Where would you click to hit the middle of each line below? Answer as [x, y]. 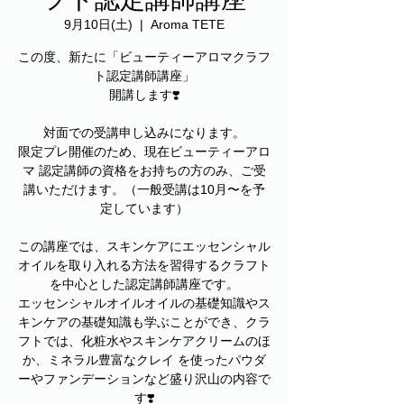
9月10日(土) [98, 24]
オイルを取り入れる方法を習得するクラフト [144, 265]
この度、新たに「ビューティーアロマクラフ [144, 57]
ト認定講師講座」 [144, 76]
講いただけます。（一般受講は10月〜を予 [144, 189]
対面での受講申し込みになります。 [144, 133]
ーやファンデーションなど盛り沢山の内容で [144, 379]
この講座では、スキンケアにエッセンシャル [144, 246]
